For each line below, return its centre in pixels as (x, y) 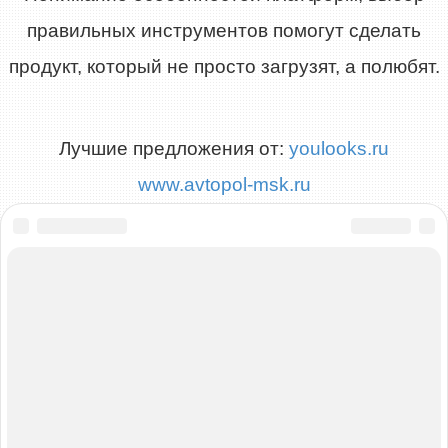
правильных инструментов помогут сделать (224, 30)
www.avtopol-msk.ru (224, 184)
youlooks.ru (339, 148)
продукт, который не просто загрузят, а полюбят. (224, 66)
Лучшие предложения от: (174, 148)
